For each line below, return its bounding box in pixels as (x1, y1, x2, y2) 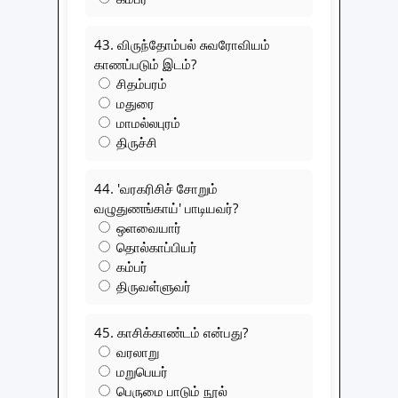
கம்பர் (113, 257, 147, 275)
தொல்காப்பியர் (113, 237, 197, 256)
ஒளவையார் (113, 218, 181, 236)
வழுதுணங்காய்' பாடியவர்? (94, 198, 238, 217)
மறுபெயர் (113, 362, 168, 380)
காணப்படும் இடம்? (94, 54, 196, 73)
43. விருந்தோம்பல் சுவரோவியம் (94, 35, 270, 53)
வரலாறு (113, 342, 159, 361)
